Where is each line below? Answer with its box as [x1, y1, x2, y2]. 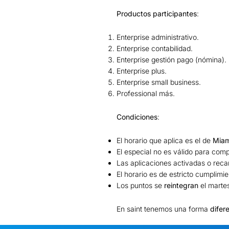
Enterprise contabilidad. [117, 43, 193, 53]
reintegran [164, 180, 198, 190]
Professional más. [117, 88, 175, 98]
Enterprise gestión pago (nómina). [117, 55, 226, 64]
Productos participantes [117, 9, 197, 18]
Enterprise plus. [117, 66, 167, 75]
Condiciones [117, 112, 157, 121]
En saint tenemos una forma [117, 204, 210, 213]
